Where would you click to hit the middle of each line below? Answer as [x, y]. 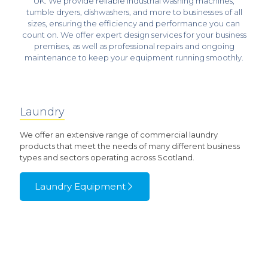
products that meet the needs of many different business [130, 146]
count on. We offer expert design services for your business [134, 35]
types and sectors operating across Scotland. [107, 158]
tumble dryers [53, 12]
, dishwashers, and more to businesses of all [161, 12]
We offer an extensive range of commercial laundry [119, 135]
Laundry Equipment [80, 187]
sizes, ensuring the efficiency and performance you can [134, 24]
